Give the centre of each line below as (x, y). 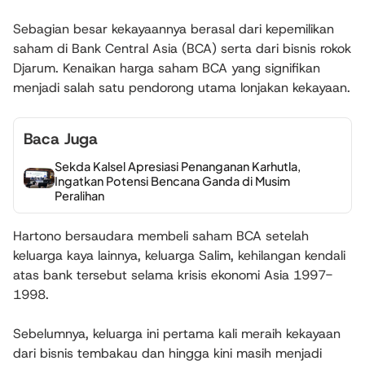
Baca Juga (61, 139)
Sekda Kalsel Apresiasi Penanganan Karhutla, (177, 166)
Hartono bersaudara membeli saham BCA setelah (161, 235)
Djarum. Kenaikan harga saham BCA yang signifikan (167, 68)
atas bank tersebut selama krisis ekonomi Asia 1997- (173, 275)
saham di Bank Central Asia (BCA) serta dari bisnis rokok (182, 48)
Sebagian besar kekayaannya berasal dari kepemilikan (174, 29)
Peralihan (79, 195)
